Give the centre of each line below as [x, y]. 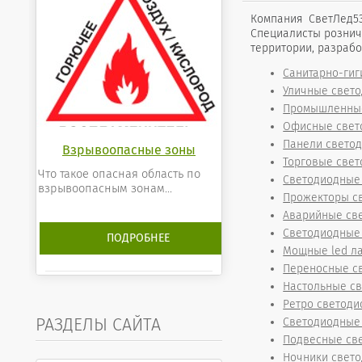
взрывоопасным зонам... [105, 189]
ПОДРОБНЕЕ [138, 238]
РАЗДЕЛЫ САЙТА [98, 324]
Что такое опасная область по [119, 174]
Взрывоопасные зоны [129, 150]
